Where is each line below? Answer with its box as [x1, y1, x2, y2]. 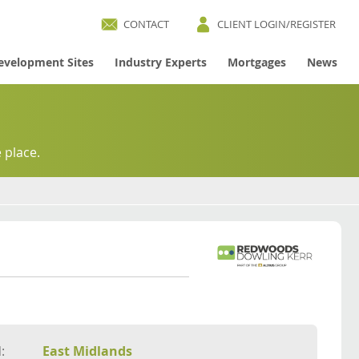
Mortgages [227, 54, 286, 70]
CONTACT [123, 17, 170, 31]
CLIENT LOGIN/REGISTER [217, 17, 337, 31]
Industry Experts [114, 54, 207, 70]
